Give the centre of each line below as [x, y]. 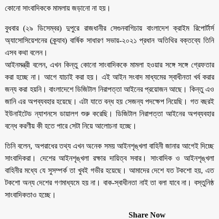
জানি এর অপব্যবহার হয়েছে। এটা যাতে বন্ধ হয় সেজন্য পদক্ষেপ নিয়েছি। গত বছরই [109, 101]
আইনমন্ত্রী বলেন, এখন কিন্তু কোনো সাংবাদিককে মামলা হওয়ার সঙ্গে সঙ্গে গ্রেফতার [109, 65]
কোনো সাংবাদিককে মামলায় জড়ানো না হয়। [58, 8]
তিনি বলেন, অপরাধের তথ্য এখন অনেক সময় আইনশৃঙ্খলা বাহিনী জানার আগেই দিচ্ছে [109, 146]
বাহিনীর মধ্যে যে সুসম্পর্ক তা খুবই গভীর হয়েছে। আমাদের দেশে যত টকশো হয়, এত [109, 170]
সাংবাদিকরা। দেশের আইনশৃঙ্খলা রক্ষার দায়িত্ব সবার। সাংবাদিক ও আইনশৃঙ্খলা [109, 158]
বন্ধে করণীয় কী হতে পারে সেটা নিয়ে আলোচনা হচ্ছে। [71, 126]
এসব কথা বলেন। [26, 52]
